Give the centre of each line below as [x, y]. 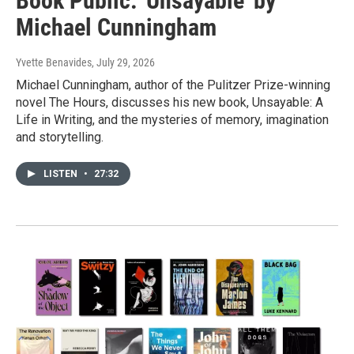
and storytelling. [60, 137]
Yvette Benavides [54, 63]
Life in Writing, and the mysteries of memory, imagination [172, 120]
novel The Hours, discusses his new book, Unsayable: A [169, 103]
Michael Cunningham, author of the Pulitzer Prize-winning [173, 85]
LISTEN [62, 174]
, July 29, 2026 [123, 63]
